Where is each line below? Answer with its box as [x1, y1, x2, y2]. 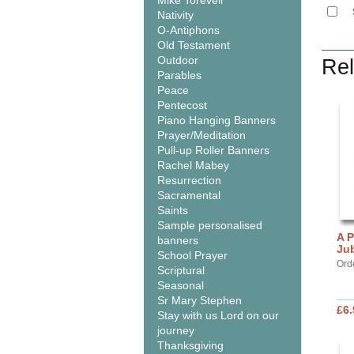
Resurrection [157, 174, 221, 186]
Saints [157, 204, 188, 217]
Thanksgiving [157, 339, 224, 352]
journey [157, 324, 194, 337]
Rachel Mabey [157, 159, 229, 171]
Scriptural [157, 264, 205, 277]
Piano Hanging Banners [157, 114, 276, 126]
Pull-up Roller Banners [157, 144, 269, 156]
